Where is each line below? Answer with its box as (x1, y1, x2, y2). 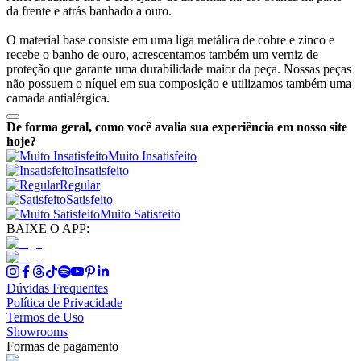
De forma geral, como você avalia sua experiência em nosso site (6, 119, 347, 134)
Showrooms (6, 324, 68, 338)
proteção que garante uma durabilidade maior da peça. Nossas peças (6, 61, 351, 76)
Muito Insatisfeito (108, 148, 197, 163)
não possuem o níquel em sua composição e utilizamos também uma (6, 76, 351, 90)
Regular (60, 177, 100, 192)
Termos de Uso (6, 309, 84, 324)
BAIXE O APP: (6, 221, 89, 235)
